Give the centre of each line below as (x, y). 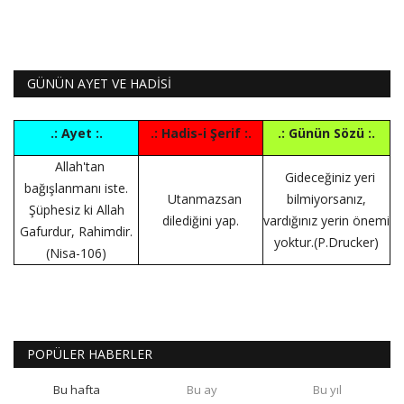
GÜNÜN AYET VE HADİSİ (99, 83)
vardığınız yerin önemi (326, 220)
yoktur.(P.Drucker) (326, 242)
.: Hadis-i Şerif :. (201, 133)
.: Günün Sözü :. (326, 133)
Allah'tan (80, 166)
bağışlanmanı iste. (76, 188)
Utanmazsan (204, 198)
